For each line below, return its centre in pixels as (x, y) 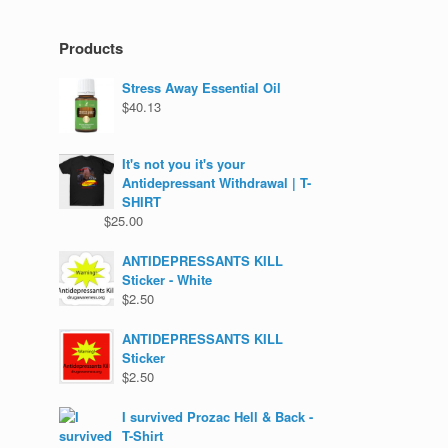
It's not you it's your (184, 163)
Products (91, 48)
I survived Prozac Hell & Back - (218, 416)
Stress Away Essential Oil (202, 87)
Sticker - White (167, 279)
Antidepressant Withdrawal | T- (217, 182)
